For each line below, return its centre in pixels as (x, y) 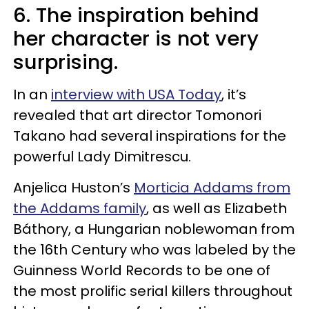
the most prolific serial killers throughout (153, 291)
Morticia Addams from (212, 187)
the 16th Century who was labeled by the (154, 249)
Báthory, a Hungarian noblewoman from (154, 229)
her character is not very (136, 38)
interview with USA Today (136, 94)
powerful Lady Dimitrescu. (102, 156)
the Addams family (80, 208)
